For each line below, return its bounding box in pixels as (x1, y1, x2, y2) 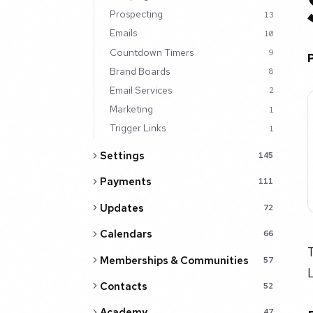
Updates (99, 201, 144, 214)
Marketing (109, 103, 153, 116)
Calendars (99, 227, 152, 241)
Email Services (109, 83, 172, 96)
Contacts (99, 279, 147, 293)
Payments (99, 175, 152, 189)
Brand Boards (109, 64, 170, 78)
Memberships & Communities (99, 253, 249, 267)
